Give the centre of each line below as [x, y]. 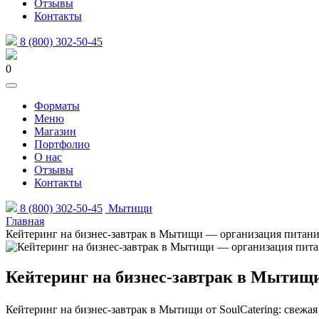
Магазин [55, 131]
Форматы [57, 106]
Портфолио [62, 144]
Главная [25, 221]
